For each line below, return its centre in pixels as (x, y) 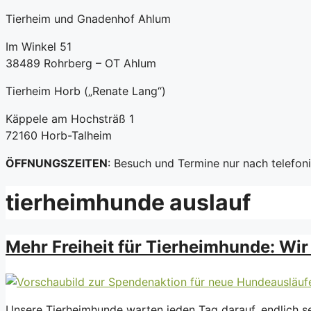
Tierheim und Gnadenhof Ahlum (88, 19)
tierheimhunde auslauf (128, 203)
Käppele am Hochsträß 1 (70, 119)
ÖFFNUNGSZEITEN (57, 163)
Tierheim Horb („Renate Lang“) (86, 91)
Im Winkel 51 (39, 47)
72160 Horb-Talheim (59, 135)
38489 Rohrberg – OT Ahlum (81, 63)
